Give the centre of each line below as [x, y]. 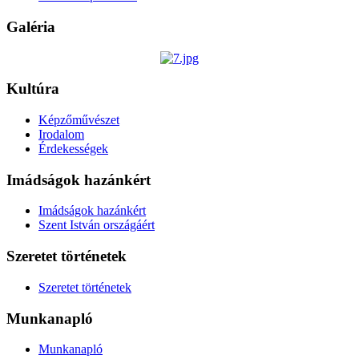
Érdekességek [73, 148]
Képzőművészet [79, 119]
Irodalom [61, 134]
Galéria [31, 26]
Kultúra [33, 89]
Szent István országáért [97, 225]
